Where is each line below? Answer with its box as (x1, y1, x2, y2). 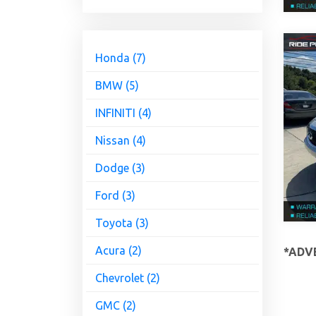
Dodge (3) (95, 162, 145, 175)
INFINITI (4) (95, 107, 152, 120)
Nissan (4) (95, 134, 146, 147)
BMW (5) (95, 79, 139, 92)
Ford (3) (95, 189, 135, 202)
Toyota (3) (95, 217, 149, 230)
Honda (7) (95, 51, 146, 65)
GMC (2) (95, 299, 136, 312)
